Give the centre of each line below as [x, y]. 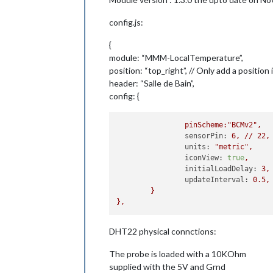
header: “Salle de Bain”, [152, 83]
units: [198, 147]
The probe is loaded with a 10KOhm [178, 253]
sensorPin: [206, 136]
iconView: [204, 158]
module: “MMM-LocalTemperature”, [176, 58]
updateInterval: [217, 180]
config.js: [126, 22]
